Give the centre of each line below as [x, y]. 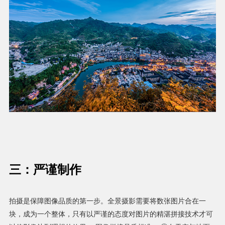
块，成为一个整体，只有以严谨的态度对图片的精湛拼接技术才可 [111, 214]
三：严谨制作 [45, 170]
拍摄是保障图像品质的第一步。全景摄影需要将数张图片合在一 [107, 201]
